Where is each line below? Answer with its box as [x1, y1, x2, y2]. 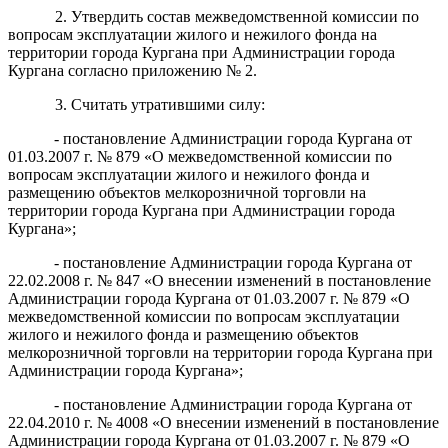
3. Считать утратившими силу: [54, 95, 265, 113]
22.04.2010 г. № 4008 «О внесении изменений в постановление [8, 413, 439, 431]
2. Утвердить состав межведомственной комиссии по [54, 7, 419, 25]
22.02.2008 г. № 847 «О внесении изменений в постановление [8, 271, 431, 289]
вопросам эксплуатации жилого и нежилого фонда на [8, 25, 377, 43]
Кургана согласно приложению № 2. [8, 61, 257, 79]
